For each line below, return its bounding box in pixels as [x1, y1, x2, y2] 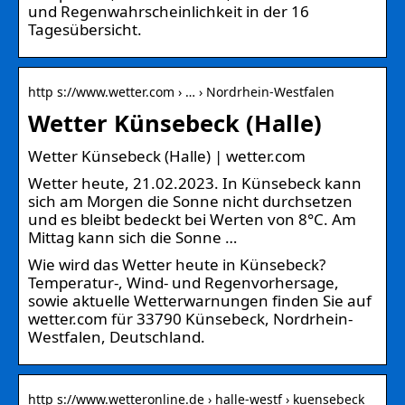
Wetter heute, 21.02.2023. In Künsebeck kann [28, 172, 362, 193]
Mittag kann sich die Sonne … [28, 226, 237, 248]
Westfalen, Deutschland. [28, 325, 205, 347]
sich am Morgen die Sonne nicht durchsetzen [28, 190, 353, 212]
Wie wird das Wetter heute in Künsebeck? [28, 253, 325, 275]
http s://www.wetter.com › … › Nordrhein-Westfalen [28, 82, 334, 100]
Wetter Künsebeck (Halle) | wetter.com [28, 145, 306, 166]
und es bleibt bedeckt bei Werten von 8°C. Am [28, 208, 356, 230]
